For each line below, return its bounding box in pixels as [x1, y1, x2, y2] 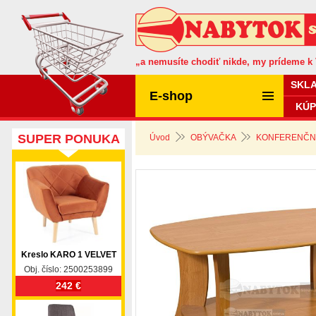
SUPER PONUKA [17, 132, 120, 146]
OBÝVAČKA [190, 133, 236, 142]
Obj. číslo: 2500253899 [24, 265, 113, 274]
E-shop [150, 89, 193, 103]
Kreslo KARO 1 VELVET [20, 250, 116, 260]
